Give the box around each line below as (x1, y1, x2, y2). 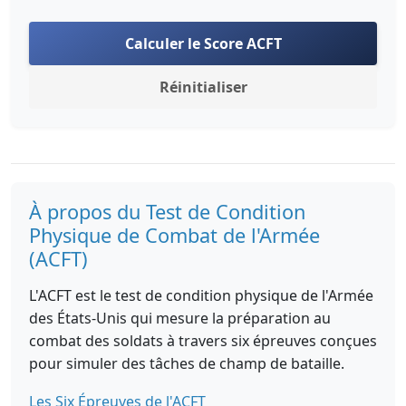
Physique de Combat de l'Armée (29, 222, 320, 248)
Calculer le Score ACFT (124, 34, 282, 53)
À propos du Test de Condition (29, 198, 305, 225)
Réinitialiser (159, 77, 247, 97)
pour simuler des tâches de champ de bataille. (29, 353, 344, 373)
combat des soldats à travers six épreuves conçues (29, 331, 377, 351)
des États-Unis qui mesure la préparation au (29, 308, 331, 328)
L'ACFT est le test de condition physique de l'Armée (29, 285, 373, 305)
